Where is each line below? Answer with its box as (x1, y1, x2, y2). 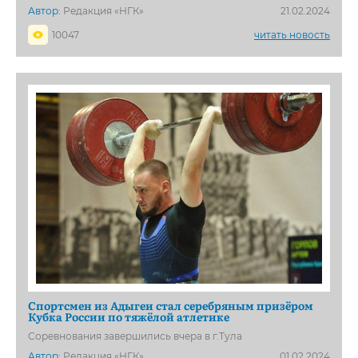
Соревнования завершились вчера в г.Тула (28, 329, 242, 342)
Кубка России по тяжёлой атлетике (28, 308, 229, 324)
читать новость (254, 29, 330, 42)
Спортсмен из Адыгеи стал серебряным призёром (28, 296, 313, 313)
